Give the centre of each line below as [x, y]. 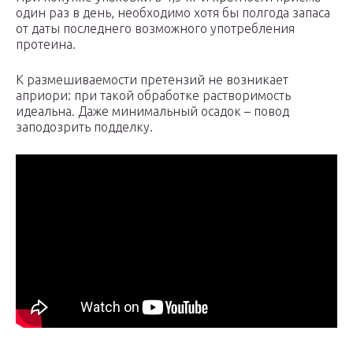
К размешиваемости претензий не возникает [152, 80]
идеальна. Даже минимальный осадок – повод [152, 111]
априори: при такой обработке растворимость [153, 96]
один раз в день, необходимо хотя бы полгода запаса [173, 13]
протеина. [46, 45]
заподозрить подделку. [84, 127]
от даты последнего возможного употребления [155, 29]
